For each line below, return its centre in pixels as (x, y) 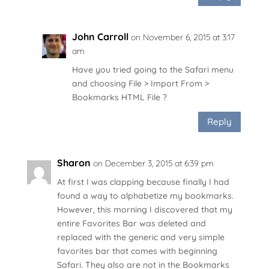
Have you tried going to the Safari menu (153, 69)
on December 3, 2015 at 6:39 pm (153, 163)
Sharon (74, 162)
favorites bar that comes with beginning (137, 251)
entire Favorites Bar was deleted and (131, 223)
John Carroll (100, 36)
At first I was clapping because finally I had (143, 182)
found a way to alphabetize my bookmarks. (145, 195)
